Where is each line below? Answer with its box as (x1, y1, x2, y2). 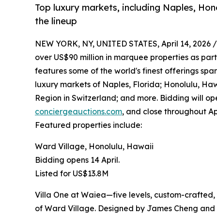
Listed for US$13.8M (35, 169, 108, 179)
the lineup (35, 15, 77, 27)
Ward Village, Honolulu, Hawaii (35, 141, 154, 152)
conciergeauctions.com (35, 107, 122, 117)
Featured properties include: (35, 120, 142, 130)
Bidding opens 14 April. (35, 155, 120, 165)
